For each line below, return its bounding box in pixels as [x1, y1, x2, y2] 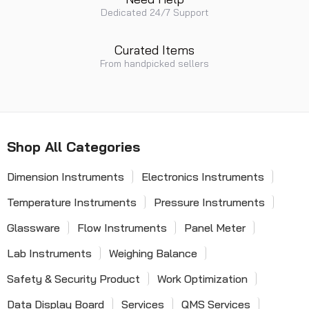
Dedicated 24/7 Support [100, 6, 209, 19]
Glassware [7, 221, 60, 235]
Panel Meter [184, 221, 246, 235]
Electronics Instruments [141, 170, 264, 183]
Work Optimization [157, 272, 248, 286]
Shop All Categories [7, 138, 140, 155]
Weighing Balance [109, 246, 197, 260]
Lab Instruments [7, 246, 92, 260]
